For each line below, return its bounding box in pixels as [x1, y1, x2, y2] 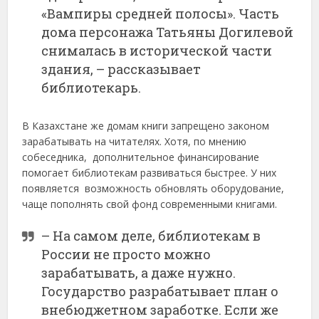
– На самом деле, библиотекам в [41, 227, 261, 245]
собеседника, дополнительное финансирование [22, 150, 260, 164]
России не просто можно [41, 246, 211, 263]
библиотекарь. [41, 79, 142, 97]
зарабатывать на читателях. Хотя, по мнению [22, 135, 247, 149]
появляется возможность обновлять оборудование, [22, 182, 285, 196]
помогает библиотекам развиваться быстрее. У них [22, 166, 277, 180]
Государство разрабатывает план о [41, 283, 279, 300]
